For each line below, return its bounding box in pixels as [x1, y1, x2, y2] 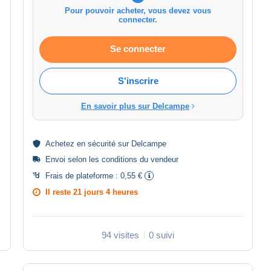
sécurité [88, 139, 116, 148]
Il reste [45, 187, 73, 197]
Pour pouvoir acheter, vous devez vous [65, 5, 211, 15]
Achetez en [45, 139, 88, 148]
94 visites [102, 229, 139, 240]
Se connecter [110, 43, 166, 54]
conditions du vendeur [102, 154, 178, 164]
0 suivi [149, 229, 174, 240]
